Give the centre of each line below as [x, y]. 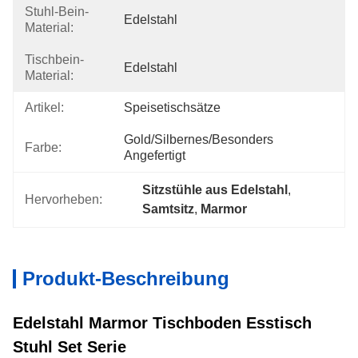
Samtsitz [169, 209]
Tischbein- [54, 60]
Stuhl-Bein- [57, 12]
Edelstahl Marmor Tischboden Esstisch [162, 323]
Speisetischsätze [172, 107]
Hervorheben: [64, 199]
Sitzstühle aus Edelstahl [215, 190]
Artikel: [44, 107]
